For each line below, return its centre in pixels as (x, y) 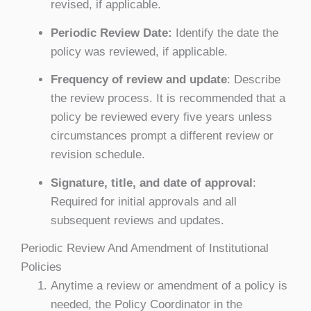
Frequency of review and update (138, 80)
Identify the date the (225, 33)
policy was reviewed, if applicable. (139, 51)
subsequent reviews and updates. (137, 220)
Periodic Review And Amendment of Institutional (145, 249)
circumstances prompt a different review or (162, 136)
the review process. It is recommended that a (168, 99)
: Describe (253, 80)
